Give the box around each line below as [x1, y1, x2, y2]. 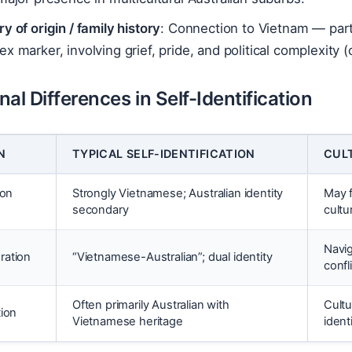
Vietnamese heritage [72, 314, 183, 328]
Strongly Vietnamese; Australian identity [72, 186, 284, 200]
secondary [72, 203, 129, 217]
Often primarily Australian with [72, 298, 229, 312]
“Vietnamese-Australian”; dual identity [72, 250, 273, 264]
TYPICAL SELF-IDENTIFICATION [72, 147, 255, 160]
